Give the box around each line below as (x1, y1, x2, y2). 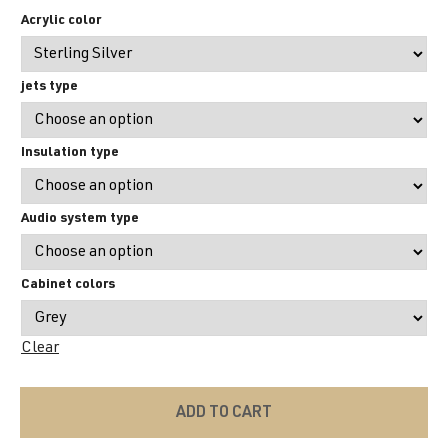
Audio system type (21, 211, 139, 226)
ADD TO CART (176, 405, 272, 422)
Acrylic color (21, 13, 101, 28)
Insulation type (21, 145, 119, 160)
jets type (21, 79, 78, 94)
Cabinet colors (21, 277, 115, 292)
